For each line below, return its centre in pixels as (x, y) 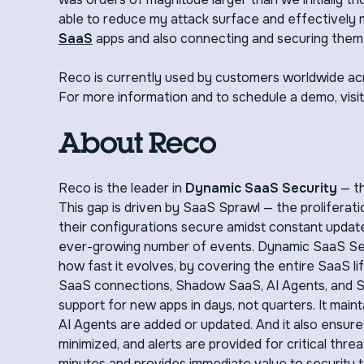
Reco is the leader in (120, 188)
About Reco (138, 143)
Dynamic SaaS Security (260, 188)
